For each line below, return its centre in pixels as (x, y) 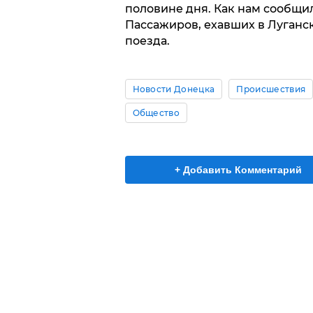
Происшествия (271, 89)
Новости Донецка (174, 89)
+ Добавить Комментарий (238, 170)
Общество (156, 113)
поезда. (147, 41)
